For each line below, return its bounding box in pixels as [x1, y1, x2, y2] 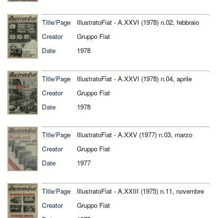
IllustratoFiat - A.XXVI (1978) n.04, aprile [76, 74, 192, 84]
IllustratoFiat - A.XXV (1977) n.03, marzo [76, 130, 192, 140]
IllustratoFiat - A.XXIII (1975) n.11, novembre [76, 186, 204, 196]
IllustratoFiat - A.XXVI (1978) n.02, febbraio [76, 17, 199, 27]
